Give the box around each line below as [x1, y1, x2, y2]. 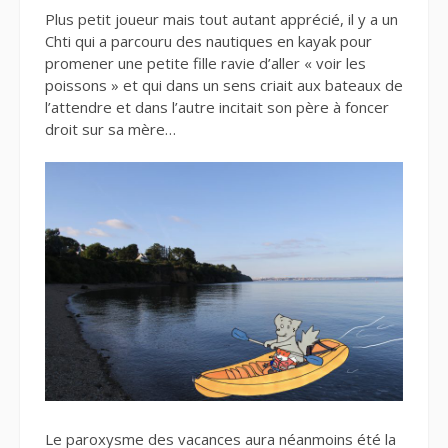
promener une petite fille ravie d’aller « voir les [45, 52, 366, 73]
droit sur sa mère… [45, 118, 176, 139]
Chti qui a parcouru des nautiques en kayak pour [45, 30, 372, 51]
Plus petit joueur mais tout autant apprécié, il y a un [45, 8, 398, 29]
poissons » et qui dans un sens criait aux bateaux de [45, 74, 403, 95]
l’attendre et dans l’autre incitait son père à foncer [45, 96, 389, 117]
